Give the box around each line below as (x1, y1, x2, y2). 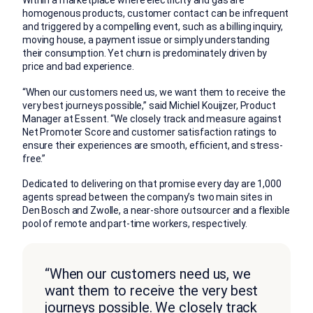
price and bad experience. (22, 61, 134, 73)
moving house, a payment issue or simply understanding (22, 34, 270, 46)
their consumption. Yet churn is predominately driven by (22, 48, 268, 59)
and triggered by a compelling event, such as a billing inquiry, (22, 21, 284, 33)
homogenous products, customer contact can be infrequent (22, 8, 289, 20)
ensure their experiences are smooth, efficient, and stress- (22, 139, 283, 151)
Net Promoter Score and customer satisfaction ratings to (22, 126, 277, 138)
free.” (22, 152, 46, 164)
